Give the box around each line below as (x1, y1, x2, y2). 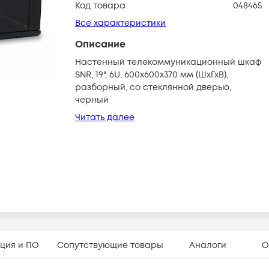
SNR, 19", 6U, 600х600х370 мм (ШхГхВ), (75, 69, 228, 80)
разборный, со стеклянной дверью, (75, 82, 231, 93)
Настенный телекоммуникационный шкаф (75, 56, 261, 68)
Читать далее (75, 112, 134, 123)
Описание (75, 38, 125, 51)
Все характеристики (75, 17, 166, 29)
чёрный (75, 94, 109, 106)
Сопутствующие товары (57, 239, 163, 251)
